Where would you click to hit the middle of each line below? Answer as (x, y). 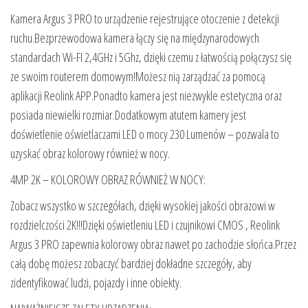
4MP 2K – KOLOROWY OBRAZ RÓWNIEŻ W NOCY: (108, 179)
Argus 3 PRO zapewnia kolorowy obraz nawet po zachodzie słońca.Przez (153, 244)
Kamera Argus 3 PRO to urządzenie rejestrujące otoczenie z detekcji (145, 18)
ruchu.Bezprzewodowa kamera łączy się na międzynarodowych (135, 37)
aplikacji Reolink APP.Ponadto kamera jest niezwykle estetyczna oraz (146, 95)
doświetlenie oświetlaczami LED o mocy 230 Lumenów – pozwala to (145, 134)
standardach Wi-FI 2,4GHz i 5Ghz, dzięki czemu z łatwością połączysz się (151, 57)
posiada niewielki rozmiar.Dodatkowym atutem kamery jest (128, 114)
